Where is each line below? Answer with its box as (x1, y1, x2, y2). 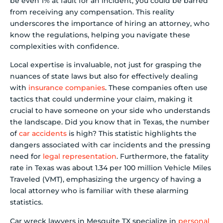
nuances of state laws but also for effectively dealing (10, 72, 198, 81)
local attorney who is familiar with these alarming (10, 186, 189, 196)
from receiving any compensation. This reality (10, 7, 174, 16)
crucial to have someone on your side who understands (10, 106, 210, 115)
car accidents (19, 129, 67, 138)
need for (10, 152, 43, 161)
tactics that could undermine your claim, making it (10, 95, 193, 104)
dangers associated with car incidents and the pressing (10, 140, 211, 150)
